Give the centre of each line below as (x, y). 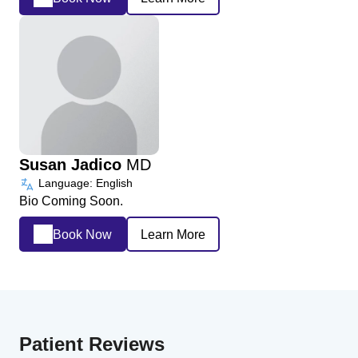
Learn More (173, 234)
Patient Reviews (92, 344)
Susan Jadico (73, 165)
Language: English (84, 183)
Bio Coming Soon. (71, 201)
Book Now (82, 234)
